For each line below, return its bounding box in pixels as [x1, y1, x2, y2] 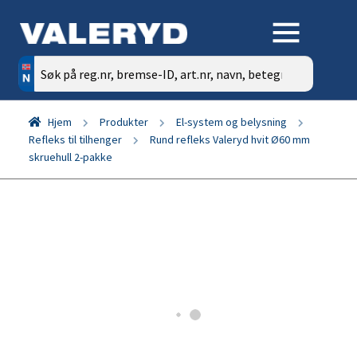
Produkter [99, 115, 148, 129]
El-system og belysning [175, 115, 287, 129]
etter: [19, 76, 50, 92]
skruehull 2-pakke [29, 150, 112, 164]
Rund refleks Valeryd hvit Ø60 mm [150, 132, 310, 147]
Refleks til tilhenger [29, 132, 122, 147]
